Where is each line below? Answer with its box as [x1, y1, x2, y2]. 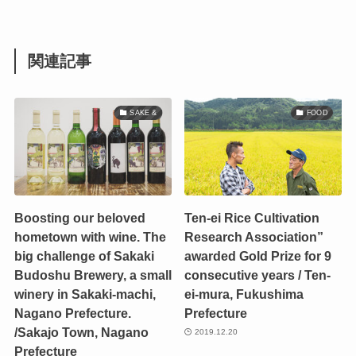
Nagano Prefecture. [14, 305, 131, 320]
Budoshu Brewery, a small [14, 267, 172, 282]
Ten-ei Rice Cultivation [184, 210, 320, 225]
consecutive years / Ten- [184, 267, 331, 282]
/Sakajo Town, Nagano [14, 324, 149, 339]
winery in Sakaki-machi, [14, 286, 156, 301]
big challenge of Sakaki [14, 248, 154, 263]
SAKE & [130, 108, 157, 117]
